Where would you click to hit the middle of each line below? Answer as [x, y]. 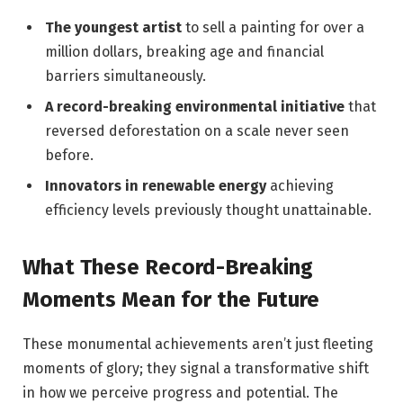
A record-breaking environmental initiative [195, 106]
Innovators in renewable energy [156, 185]
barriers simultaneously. [125, 76]
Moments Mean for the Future [171, 300]
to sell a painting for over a [273, 27]
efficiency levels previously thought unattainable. [208, 210]
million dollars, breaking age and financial [184, 51]
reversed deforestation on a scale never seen [197, 130]
